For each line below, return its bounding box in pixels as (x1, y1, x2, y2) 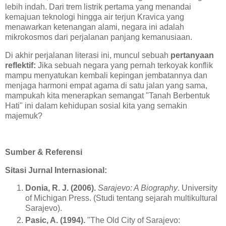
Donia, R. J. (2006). (25, 184, 96, 193)
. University (178, 184, 217, 193)
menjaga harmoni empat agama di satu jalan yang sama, (5, 81, 207, 90)
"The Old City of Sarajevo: (85, 216, 180, 225)
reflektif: (5, 61, 36, 70)
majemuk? (5, 111, 42, 121)
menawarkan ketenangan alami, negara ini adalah (5, 23, 184, 32)
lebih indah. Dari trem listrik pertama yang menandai (5, 3, 191, 12)
